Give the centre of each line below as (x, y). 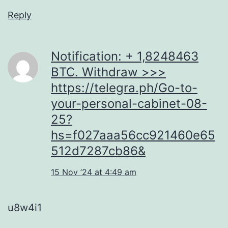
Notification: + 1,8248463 (125, 56)
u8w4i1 (25, 207)
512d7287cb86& (98, 151)
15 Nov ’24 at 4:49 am (94, 172)
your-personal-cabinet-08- (129, 103)
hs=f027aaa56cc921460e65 (133, 135)
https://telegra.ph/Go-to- (124, 88)
